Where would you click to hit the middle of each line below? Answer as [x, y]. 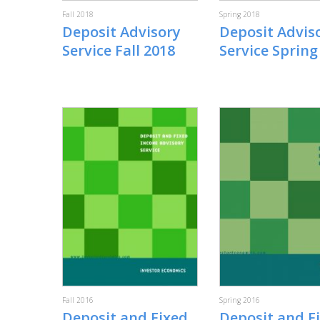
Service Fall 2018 [119, 51]
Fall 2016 [78, 300]
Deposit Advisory [121, 32]
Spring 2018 [240, 15]
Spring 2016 [240, 300]
